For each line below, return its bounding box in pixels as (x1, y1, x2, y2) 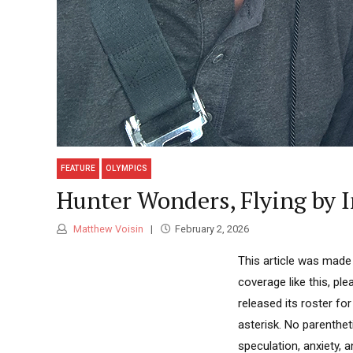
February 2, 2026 (174, 223, 249, 236)
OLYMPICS (106, 164, 148, 173)
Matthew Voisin (71, 223, 143, 236)
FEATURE (61, 164, 96, 173)
